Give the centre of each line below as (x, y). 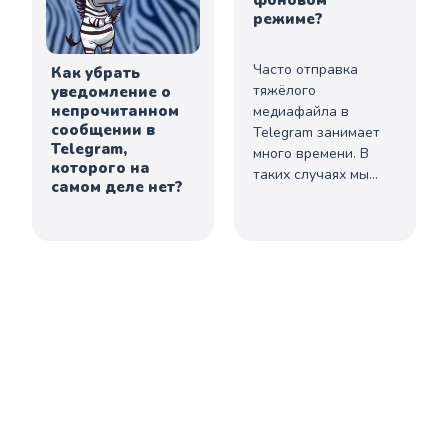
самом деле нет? (117, 186)
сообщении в (103, 129)
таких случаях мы (311, 174)
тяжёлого (284, 90)
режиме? (288, 18)
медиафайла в (301, 111)
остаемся (283, 195)
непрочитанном (115, 110)
